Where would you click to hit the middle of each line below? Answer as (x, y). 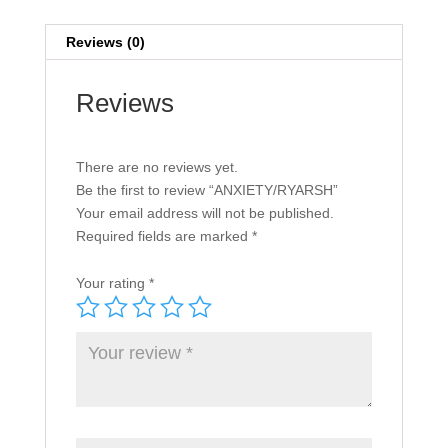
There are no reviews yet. (156, 167)
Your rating (112, 283)
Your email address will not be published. (204, 213)
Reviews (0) (105, 42)
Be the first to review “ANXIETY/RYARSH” (206, 190)
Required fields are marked (163, 236)
